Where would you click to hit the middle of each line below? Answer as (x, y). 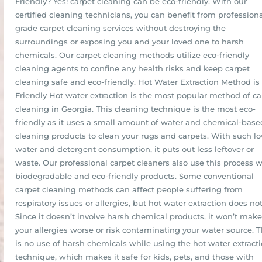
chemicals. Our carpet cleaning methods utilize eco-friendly (132, 55)
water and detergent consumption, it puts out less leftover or (135, 149)
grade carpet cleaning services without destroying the (120, 28)
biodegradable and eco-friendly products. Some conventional (135, 176)
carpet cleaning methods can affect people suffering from (129, 189)
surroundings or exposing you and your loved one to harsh (130, 42)
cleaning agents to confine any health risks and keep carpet (132, 68)
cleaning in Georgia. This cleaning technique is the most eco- (135, 109)
